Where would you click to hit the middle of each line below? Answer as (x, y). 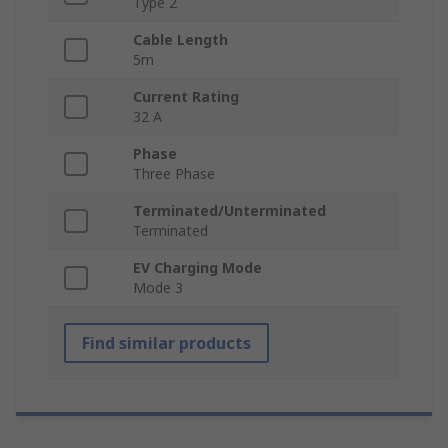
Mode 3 (158, 288)
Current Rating (186, 97)
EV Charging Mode (197, 268)
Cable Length (180, 40)
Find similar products (166, 343)
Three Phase (174, 174)
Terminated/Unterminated (229, 211)
